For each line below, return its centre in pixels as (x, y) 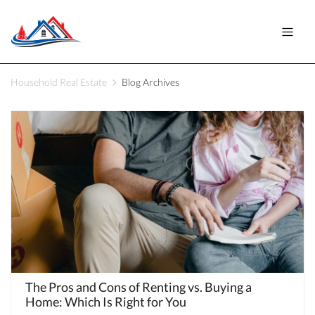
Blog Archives (150, 82)
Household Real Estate (59, 82)
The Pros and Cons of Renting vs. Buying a (139, 287)
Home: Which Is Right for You (106, 302)
